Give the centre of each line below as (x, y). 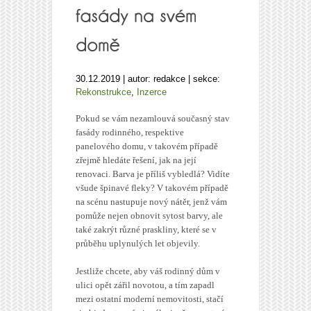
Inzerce (152, 92)
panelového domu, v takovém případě (147, 146)
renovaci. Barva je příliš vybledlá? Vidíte (153, 174)
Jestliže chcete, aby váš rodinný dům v (148, 271)
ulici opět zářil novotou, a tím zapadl (145, 285)
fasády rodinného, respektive (130, 133)
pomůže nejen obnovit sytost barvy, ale (149, 216)
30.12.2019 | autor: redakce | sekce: (148, 79)
